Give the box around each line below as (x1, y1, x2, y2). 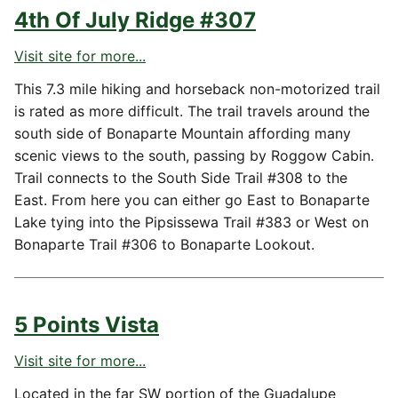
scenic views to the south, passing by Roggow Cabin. (14, 147, 374, 164)
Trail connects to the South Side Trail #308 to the (14, 169, 347, 187)
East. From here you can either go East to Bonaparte (14, 191, 370, 209)
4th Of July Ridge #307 (14, 7, 256, 33)
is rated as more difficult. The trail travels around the (14, 102, 370, 120)
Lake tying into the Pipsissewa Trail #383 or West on (14, 213, 369, 231)
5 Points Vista (14, 312, 159, 338)
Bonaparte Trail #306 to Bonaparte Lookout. (14, 235, 314, 253)
